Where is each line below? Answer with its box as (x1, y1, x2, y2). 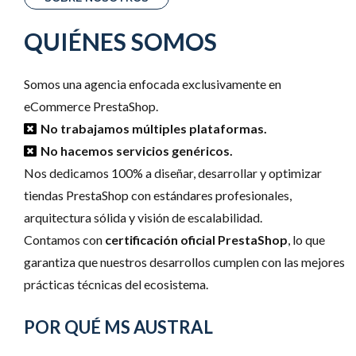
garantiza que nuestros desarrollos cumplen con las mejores (24, 253, 345, 269)
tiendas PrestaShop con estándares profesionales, (24, 187, 292, 203)
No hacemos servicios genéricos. (41, 142, 233, 158)
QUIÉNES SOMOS (24, 26, 217, 56)
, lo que (288, 231, 325, 247)
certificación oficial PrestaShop (105, 231, 288, 247)
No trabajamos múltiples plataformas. (41, 120, 267, 136)
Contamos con (24, 231, 105, 247)
